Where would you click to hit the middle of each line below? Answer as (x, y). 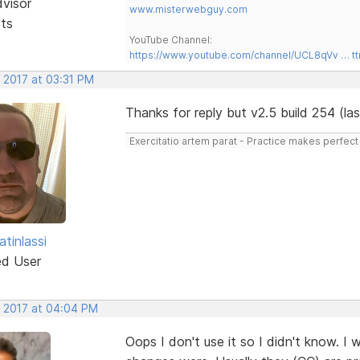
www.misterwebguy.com (188, 9)
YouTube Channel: (170, 39)
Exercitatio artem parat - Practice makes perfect (243, 141)
